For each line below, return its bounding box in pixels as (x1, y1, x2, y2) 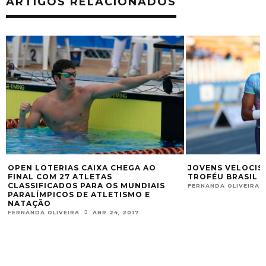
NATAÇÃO (8, 199, 51, 208)
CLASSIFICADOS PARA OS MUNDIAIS (8, 181, 165, 191)
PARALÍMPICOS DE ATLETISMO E (8, 190, 150, 199)
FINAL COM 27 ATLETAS (8, 172, 112, 182)
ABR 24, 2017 (93, 209, 139, 216)
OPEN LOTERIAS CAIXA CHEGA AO (8, 163, 156, 173)
